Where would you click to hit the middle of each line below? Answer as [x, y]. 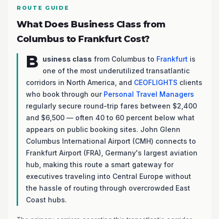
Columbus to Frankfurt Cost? [83, 39]
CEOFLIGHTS [156, 82]
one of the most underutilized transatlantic [116, 71]
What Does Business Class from [91, 24]
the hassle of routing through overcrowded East [108, 188]
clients [190, 82]
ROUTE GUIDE [43, 8]
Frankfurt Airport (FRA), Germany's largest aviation [112, 153]
